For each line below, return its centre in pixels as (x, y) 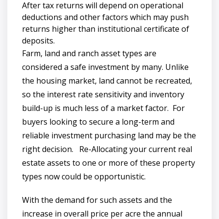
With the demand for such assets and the (97, 200)
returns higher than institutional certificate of (106, 29)
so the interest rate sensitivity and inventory (103, 94)
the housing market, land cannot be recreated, (107, 80)
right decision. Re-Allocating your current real (107, 149)
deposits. (38, 40)
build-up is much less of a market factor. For (103, 108)
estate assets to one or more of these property (109, 163)
